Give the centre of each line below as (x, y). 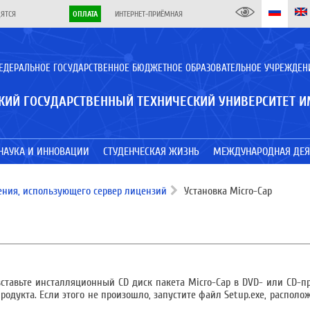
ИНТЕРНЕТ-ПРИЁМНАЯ (148, 14)
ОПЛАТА (85, 14)
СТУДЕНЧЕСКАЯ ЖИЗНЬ (151, 152)
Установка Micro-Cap (227, 191)
